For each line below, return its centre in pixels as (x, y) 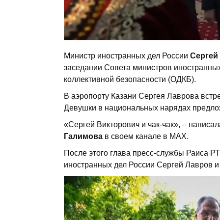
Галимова (83, 137)
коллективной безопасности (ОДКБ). (130, 80)
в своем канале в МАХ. (146, 137)
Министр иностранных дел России (127, 56)
